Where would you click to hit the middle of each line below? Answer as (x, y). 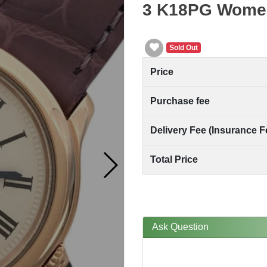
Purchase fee (180, 101)
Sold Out (183, 48)
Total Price (174, 159)
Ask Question (180, 226)
